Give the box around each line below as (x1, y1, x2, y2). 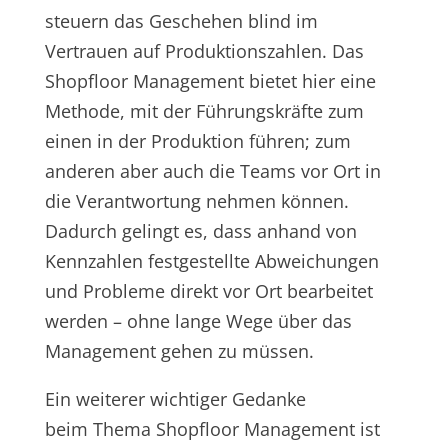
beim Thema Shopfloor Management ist (44, 416, 380, 441)
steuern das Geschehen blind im (44, 8, 318, 33)
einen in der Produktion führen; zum (44, 128, 351, 153)
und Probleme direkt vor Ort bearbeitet (44, 278, 373, 303)
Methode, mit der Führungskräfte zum (44, 98, 364, 123)
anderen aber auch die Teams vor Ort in (44, 158, 381, 183)
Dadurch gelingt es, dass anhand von (44, 218, 357, 243)
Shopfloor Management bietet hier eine (44, 68, 376, 93)
